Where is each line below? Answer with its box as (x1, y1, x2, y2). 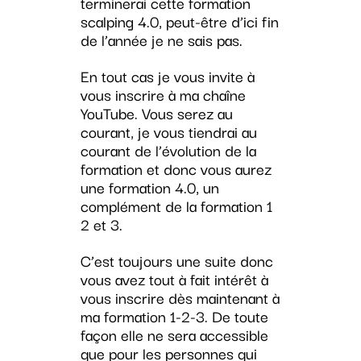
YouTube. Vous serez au (80, 101, 233, 126)
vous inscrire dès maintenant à (80, 285, 280, 310)
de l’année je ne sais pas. (80, 27, 243, 52)
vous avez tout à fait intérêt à (80, 267, 268, 292)
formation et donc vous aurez (80, 156, 272, 181)
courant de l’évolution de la (80, 138, 256, 163)
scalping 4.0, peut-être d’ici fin (80, 9, 279, 34)
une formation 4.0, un (80, 175, 219, 200)
